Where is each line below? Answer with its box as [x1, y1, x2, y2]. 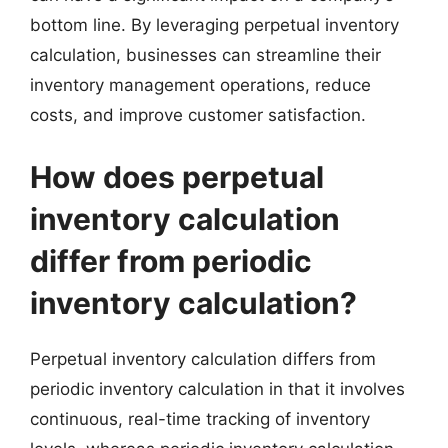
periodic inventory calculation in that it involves [30, 378, 405, 399]
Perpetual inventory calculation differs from [30, 348, 376, 369]
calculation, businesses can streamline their [30, 45, 381, 65]
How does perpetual [30, 158, 324, 195]
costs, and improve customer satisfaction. [30, 105, 366, 125]
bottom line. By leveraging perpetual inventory [30, 15, 399, 35]
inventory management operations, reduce [30, 75, 371, 95]
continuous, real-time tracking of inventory [30, 408, 370, 429]
